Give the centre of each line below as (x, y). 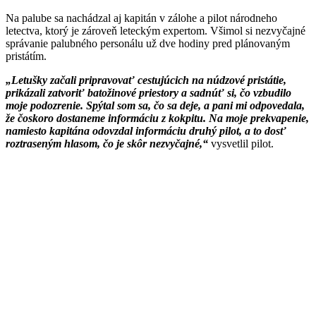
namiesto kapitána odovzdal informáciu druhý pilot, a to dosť (146, 131)
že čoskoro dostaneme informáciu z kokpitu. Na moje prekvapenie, (157, 119)
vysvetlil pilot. (241, 144)
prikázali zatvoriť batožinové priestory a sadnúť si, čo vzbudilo (148, 93)
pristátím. (26, 56)
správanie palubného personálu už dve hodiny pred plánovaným (148, 44)
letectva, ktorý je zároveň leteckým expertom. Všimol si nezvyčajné (156, 31)
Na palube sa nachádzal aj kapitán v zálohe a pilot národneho (141, 18)
